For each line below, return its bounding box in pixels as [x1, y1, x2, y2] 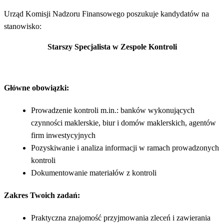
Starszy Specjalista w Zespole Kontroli [47, 42, 177, 51]
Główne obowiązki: [4, 83, 69, 92]
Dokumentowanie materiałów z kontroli [31, 168, 156, 177]
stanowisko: [4, 21, 41, 30]
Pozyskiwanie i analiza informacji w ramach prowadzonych [31, 143, 219, 152]
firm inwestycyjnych [31, 130, 95, 139]
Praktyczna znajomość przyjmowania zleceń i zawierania [31, 213, 210, 222]
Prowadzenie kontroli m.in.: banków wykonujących [31, 105, 194, 114]
